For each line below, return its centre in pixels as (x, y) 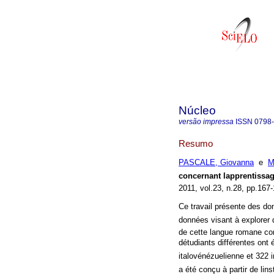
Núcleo (197, 110)
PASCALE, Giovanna (216, 163)
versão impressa (206, 122)
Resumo (196, 143)
